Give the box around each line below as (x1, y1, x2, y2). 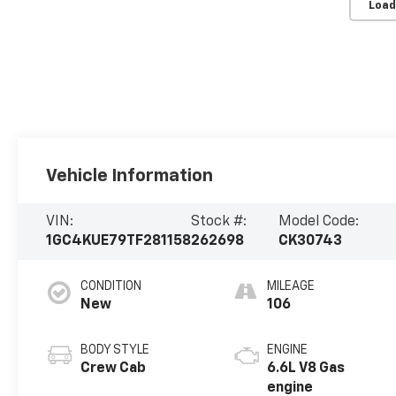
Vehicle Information (46, 167, 214, 186)
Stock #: (191, 215, 247, 230)
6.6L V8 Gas (267, 362, 346, 377)
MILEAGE (267, 280, 316, 293)
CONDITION (80, 280, 142, 293)
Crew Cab (80, 362, 147, 377)
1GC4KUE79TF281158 (46, 234, 192, 249)
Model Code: (278, 215, 359, 230)
